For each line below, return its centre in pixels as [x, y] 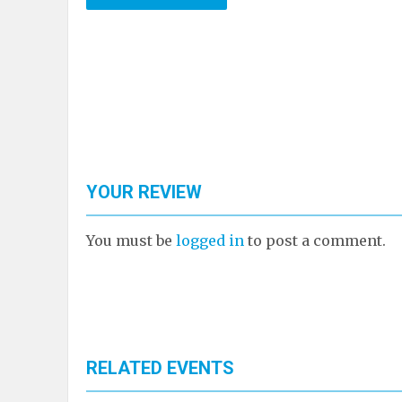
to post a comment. [315, 240]
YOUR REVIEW [144, 192]
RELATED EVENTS [160, 367]
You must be [131, 240]
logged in [210, 240]
